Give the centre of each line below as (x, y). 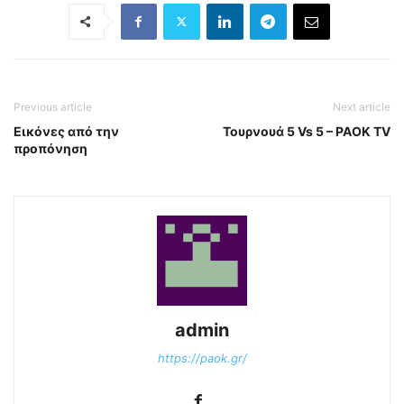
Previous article (53, 106)
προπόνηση (50, 148)
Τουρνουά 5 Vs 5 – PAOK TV (307, 131)
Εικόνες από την (66, 131)
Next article (362, 106)
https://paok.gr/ (202, 358)
